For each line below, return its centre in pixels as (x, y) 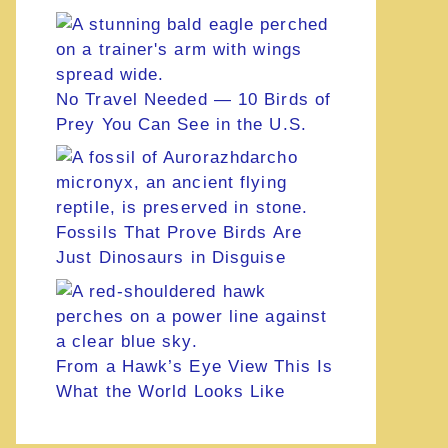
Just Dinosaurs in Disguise (171, 258)
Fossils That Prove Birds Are (179, 233)
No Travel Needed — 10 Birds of (194, 99)
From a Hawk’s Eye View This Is (195, 366)
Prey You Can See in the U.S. (181, 124)
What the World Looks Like (171, 391)
